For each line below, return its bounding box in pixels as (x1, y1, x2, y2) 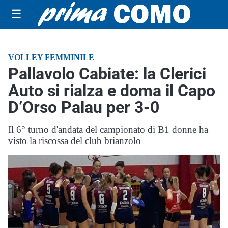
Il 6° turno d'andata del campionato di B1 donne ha (8, 124, 208, 135)
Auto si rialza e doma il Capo (8, 81, 215, 100)
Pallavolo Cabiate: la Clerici (8, 64, 206, 83)
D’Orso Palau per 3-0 (8, 98, 159, 117)
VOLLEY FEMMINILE (8, 53, 94, 62)
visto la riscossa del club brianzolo (8, 135, 141, 146)
